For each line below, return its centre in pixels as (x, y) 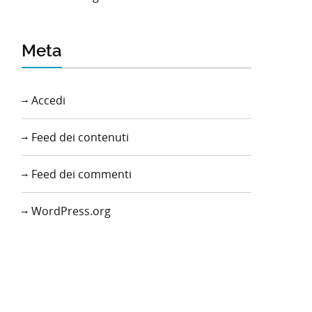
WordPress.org (71, 211)
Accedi (48, 100)
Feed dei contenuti (80, 137)
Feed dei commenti (81, 174)
